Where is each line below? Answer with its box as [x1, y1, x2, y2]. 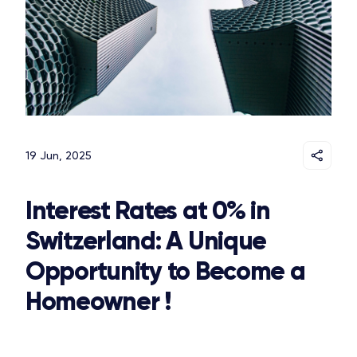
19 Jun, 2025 [25, 149, 92, 163]
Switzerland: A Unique [25, 225, 267, 257]
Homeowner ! [25, 285, 171, 318]
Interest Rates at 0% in [25, 194, 270, 227]
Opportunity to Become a [25, 255, 305, 288]
